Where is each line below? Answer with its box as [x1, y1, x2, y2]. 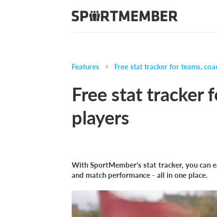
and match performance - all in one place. [72, 170, 208, 179]
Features [72, 62, 99, 71]
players [72, 106, 129, 128]
